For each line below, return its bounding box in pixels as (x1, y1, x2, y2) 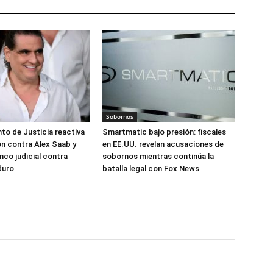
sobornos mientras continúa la (102, 152, 214, 161)
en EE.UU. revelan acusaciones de (102, 140, 224, 149)
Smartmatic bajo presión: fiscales (102, 127, 226, 136)
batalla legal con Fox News (102, 164, 199, 173)
